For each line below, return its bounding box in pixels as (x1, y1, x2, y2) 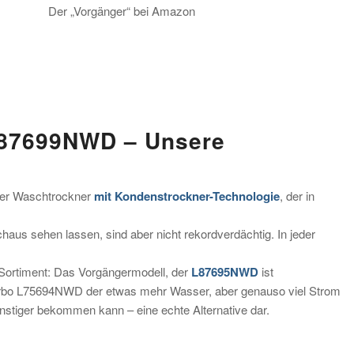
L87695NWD (191, 263, 258, 281)
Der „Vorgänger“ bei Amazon (47, 2, 195, 19)
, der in (280, 187, 314, 204)
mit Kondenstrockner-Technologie (94, 187, 280, 205)
